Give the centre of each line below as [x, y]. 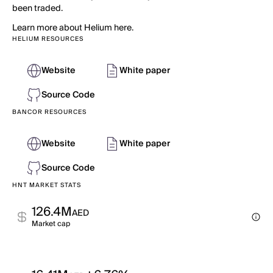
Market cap [51, 224]
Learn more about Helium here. [73, 28]
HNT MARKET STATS [47, 185]
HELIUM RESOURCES [48, 39]
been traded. [37, 9]
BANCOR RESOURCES [49, 112]
